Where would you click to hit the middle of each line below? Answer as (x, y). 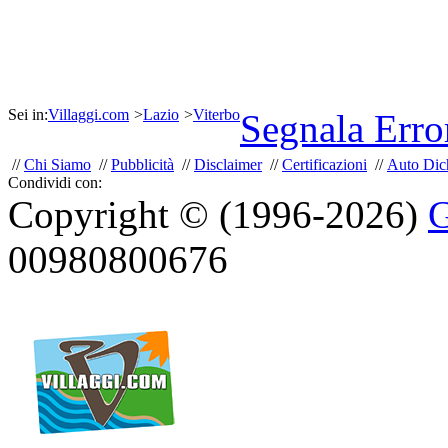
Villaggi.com (88, 114)
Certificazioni (324, 164)
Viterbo (216, 114)
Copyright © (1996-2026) (218, 214)
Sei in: (28, 114)
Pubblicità (142, 164)
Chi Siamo (57, 164)
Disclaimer (228, 164)
